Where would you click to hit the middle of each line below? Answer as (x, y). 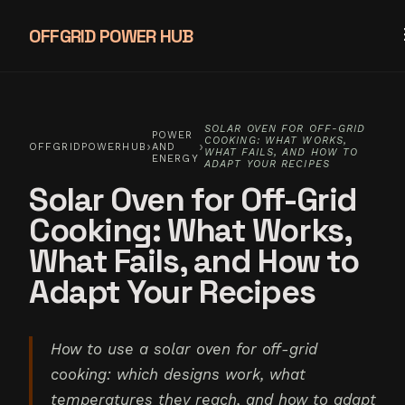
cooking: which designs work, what (178, 374)
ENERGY (175, 158)
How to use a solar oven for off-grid (184, 349)
